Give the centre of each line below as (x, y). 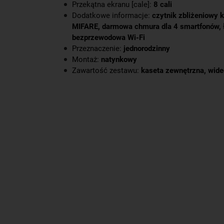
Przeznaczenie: (98, 48)
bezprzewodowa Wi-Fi (108, 37)
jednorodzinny (147, 48)
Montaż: (86, 59)
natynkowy (119, 59)
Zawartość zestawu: (106, 70)
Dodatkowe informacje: (112, 15)
